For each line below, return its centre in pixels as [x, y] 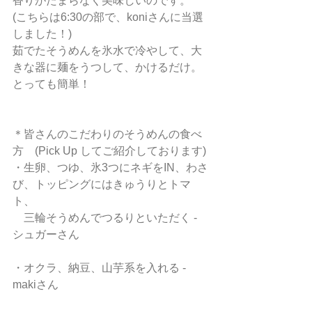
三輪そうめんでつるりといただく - [106, 218]
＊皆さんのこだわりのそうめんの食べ [107, 134]
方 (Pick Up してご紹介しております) [109, 151]
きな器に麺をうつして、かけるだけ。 [107, 67]
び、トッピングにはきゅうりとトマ [102, 184]
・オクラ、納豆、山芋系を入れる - [101, 268]
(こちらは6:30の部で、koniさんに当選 [108, 17]
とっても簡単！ [52, 84]
